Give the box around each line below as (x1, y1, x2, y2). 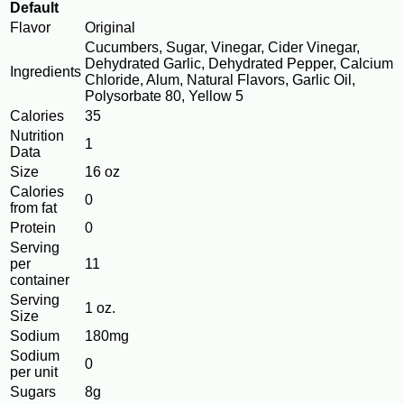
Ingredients (10, 64, 81, 80)
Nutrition (10, 128, 64, 144)
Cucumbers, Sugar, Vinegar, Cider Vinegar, (85, 40, 360, 56)
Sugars (10, 384, 56, 400)
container (10, 272, 69, 289)
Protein (10, 220, 56, 236)
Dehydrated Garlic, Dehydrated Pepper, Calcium (85, 56, 393, 72)
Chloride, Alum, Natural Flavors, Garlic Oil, (85, 72, 355, 88)
